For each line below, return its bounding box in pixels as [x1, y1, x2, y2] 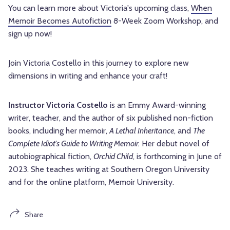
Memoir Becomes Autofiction [8, 16, 111, 26]
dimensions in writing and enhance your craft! [8, 71, 167, 81]
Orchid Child [93, 151, 133, 162]
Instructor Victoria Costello [8, 100, 110, 110]
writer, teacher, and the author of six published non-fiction [8, 113, 213, 123]
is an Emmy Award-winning [110, 100, 206, 110]
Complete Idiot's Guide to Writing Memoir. [8, 139, 140, 149]
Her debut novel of [140, 139, 209, 149]
